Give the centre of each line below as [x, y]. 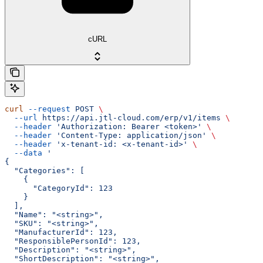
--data [23, 153]
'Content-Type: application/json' [129, 135]
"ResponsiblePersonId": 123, [73, 241]
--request [47, 109]
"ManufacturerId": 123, [61, 232]
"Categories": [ [45, 170]
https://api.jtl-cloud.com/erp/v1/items [129, 117]
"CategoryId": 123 [59, 188]
